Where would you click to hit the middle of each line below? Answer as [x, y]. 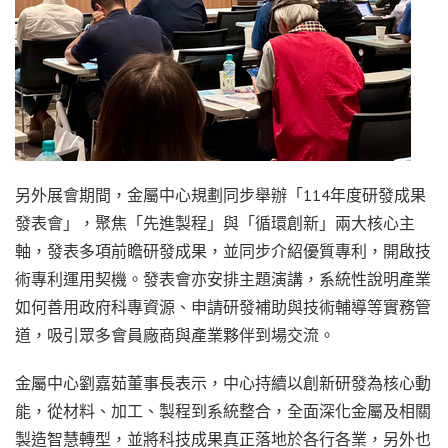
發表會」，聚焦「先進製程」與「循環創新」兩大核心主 [215, 223]
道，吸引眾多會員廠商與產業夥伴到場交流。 [175, 335]
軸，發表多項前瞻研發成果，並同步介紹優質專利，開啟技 [223, 251]
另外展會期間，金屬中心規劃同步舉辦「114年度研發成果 [220, 195]
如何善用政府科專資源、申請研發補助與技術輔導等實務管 [223, 307]
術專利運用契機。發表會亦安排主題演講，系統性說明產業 [223, 279]
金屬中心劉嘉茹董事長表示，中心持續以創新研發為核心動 [223, 383]
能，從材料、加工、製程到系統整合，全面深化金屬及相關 [223, 411]
